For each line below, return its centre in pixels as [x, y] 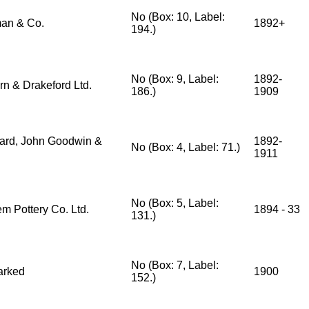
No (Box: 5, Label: [175, 203]
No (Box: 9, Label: [175, 79]
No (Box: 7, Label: [175, 265]
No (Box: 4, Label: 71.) [186, 147]
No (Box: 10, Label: [178, 17]
